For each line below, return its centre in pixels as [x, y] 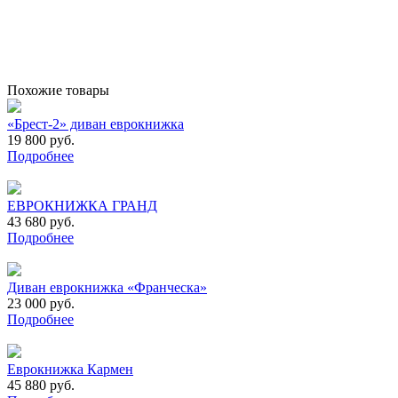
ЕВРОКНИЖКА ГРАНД [82, 205]
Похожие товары [58, 90]
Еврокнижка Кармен [70, 369]
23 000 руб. [41, 303]
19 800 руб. [41, 139]
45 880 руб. [41, 385]
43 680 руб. [41, 221]
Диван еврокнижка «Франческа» [107, 287]
